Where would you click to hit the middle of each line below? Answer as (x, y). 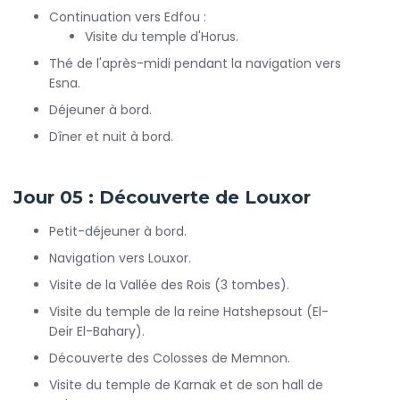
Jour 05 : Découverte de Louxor (162, 197)
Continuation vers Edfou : (128, 17)
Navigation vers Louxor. (120, 258)
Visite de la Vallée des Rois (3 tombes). (169, 285)
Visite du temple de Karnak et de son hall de (186, 385)
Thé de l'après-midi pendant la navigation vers (195, 63)
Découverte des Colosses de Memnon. (170, 358)
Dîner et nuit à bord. (111, 137)
